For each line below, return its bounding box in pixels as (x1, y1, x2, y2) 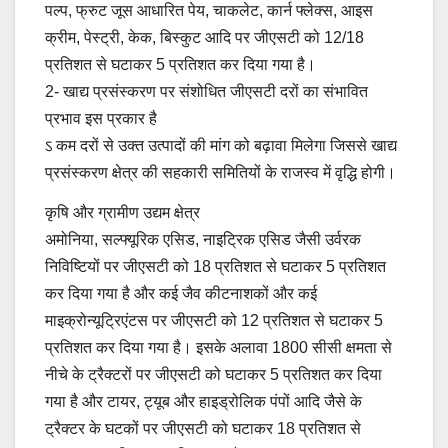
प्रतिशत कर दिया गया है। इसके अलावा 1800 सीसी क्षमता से (45, 338, 392, 356)
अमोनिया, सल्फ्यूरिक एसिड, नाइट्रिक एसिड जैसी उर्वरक (45, 230, 361, 248)
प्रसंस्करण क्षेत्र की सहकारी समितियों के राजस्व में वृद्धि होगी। (45, 163, 396, 181)
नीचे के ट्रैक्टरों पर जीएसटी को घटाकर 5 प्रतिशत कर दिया (45, 365, 382, 383)
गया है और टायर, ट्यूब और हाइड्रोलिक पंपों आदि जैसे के (45, 392, 362, 410)
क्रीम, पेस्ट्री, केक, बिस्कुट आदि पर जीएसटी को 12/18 (45, 28, 364, 46)
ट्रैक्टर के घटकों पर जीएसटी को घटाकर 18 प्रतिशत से (45, 419, 361, 437)
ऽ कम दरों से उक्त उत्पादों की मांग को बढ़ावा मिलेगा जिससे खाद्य (45, 136, 397, 154)
